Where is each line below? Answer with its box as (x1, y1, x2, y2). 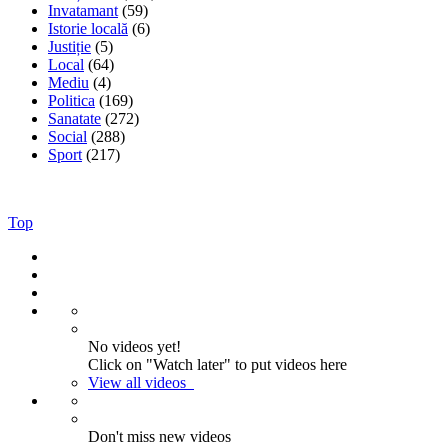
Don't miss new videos (88, 427, 231, 445)
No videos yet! (88, 337, 181, 355)
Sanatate (48, 109, 101, 127)
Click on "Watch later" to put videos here (88, 355, 347, 373)
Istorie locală (48, 19, 128, 37)
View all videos (88, 373, 186, 391)
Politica (48, 91, 95, 109)
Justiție (48, 37, 91, 55)
